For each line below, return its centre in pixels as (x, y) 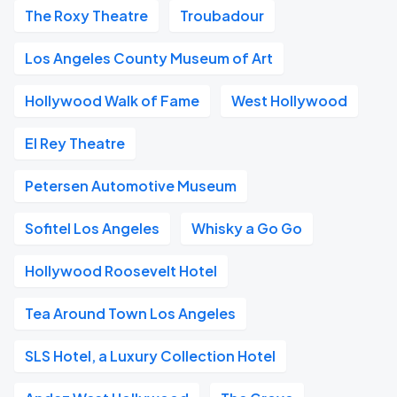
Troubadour (222, 16)
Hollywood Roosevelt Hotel (121, 271)
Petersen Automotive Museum (131, 186)
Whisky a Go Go (247, 228)
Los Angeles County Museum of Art (149, 58)
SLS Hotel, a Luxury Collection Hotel (150, 356)
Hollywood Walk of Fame (112, 101)
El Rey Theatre (75, 143)
